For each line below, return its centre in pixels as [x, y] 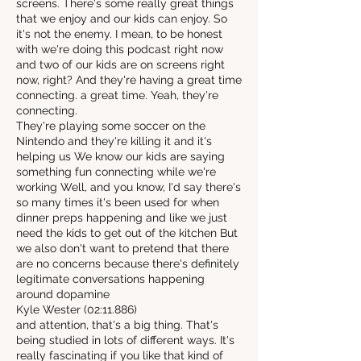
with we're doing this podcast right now [120, 49]
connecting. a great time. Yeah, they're [117, 95]
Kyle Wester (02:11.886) [77, 309]
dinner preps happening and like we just [122, 218]
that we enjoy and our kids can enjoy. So [122, 19]
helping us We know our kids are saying [120, 156]
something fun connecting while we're [116, 172]
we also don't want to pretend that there [122, 248]
